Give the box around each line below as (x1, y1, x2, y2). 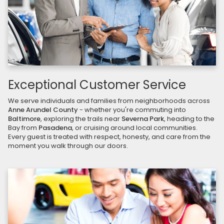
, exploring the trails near (40, 114, 121, 124)
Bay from (8, 123, 38, 133)
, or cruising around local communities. (72, 123, 197, 133)
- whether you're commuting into (78, 105, 186, 115)
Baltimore (8, 114, 40, 124)
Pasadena (38, 123, 72, 133)
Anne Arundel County (8, 105, 78, 115)
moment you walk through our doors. (8, 141, 128, 151)
